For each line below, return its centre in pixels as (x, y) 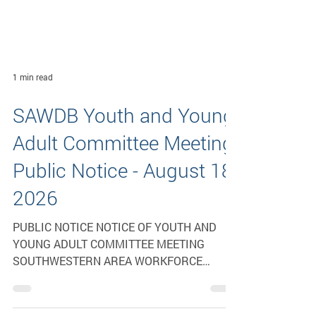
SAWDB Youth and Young (123, 138)
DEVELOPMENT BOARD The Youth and (74, 300)
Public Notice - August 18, (124, 193)
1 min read (33, 99)
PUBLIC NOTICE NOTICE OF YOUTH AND (54, 249)
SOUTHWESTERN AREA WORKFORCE (108, 283)
